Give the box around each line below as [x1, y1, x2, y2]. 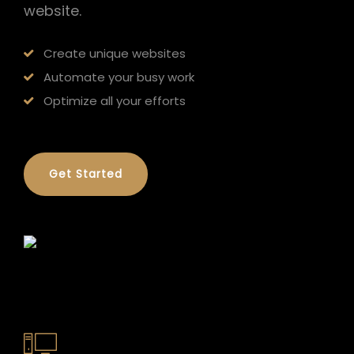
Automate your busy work [43, 69, 194, 85]
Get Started [49, 166, 122, 182]
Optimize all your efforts [43, 92, 186, 109]
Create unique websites [43, 45, 186, 62]
